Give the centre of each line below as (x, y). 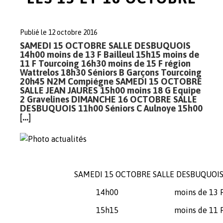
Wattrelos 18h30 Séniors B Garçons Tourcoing (111, 72)
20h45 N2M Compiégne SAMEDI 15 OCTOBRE (111, 81)
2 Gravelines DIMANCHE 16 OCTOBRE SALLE (109, 99)
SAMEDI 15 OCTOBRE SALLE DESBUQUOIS (105, 46)
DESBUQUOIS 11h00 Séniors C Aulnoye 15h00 (111, 108)
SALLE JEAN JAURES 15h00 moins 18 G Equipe (110, 90)
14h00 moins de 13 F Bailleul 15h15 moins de (110, 55)
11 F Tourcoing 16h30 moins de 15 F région (105, 63)
